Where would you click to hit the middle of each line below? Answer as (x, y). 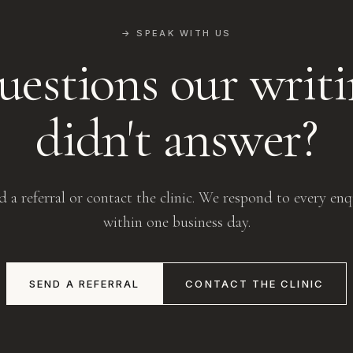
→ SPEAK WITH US (176, 33)
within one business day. (176, 222)
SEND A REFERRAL (85, 284)
